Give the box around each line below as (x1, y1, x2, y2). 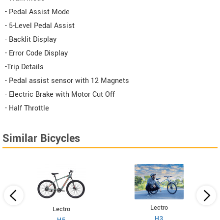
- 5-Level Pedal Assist (5, 21, 75, 31)
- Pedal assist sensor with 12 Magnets (5, 76, 129, 86)
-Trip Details (5, 62, 44, 73)
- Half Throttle (5, 103, 49, 114)
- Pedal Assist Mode (5, 7, 70, 18)
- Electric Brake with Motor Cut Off (5, 89, 115, 100)
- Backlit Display (5, 34, 56, 45)
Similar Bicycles (2, 131, 80, 147)
